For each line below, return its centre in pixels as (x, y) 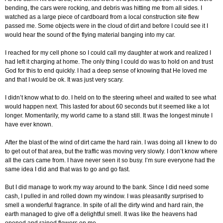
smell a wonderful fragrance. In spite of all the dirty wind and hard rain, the (104, 205)
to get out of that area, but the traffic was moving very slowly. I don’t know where (111, 152)
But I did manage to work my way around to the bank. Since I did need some (107, 187)
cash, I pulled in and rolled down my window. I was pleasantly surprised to (104, 196)
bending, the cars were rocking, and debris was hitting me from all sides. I (104, 8)
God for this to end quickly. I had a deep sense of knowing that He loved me (106, 71)
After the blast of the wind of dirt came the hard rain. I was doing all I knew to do (111, 143)
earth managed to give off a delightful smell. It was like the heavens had (101, 214)
